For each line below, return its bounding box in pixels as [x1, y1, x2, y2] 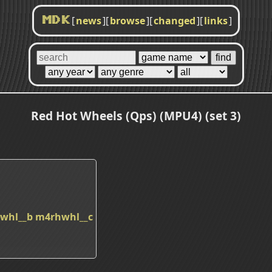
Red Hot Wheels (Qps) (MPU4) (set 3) [31, 107, 241, 124]
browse [110, 14, 145, 27]
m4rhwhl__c [35, 209, 93, 223]
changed [154, 14, 195, 27]
